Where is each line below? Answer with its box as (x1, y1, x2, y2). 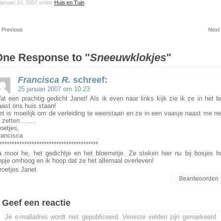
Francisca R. (18, 75, 71, 85)
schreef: (73, 75, 108, 85)
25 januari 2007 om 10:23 (18, 85, 90, 93)
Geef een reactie (2, 198, 71, 208)
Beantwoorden (179, 175, 219, 182)
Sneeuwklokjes (90, 51, 166, 64)
